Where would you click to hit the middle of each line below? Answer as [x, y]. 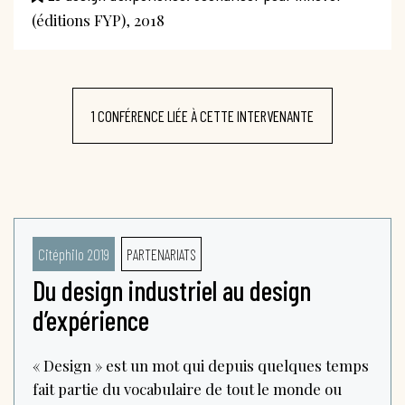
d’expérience [91, 320]
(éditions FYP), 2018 [98, 19]
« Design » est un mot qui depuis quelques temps [201, 365]
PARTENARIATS [161, 254]
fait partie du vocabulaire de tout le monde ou [187, 388]
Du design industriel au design [172, 290]
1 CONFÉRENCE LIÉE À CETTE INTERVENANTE [202, 115]
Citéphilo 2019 [74, 254]
